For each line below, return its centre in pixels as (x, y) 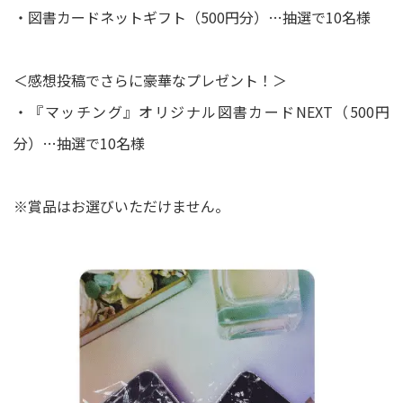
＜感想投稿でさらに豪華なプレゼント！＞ (150, 81)
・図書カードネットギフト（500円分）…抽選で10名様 (192, 18)
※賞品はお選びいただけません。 (121, 206)
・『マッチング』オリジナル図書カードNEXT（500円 (201, 112)
